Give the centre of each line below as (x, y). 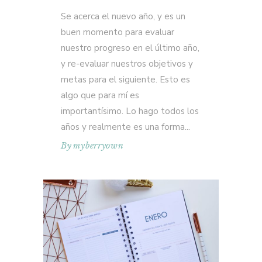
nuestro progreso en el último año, (130, 48)
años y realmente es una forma (123, 127)
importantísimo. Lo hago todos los (130, 111)
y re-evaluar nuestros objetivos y (127, 64)
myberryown (99, 145)
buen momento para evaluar (118, 32)
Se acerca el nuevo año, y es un (123, 16)
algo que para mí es (100, 95)
